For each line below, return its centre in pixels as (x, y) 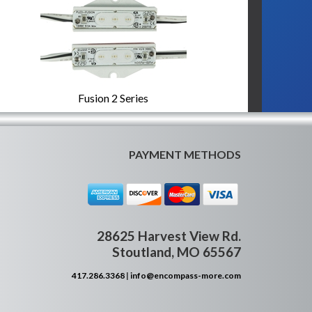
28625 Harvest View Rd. (169, 236)
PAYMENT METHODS (185, 154)
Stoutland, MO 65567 (177, 252)
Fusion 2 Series (114, 98)
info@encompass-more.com (186, 275)
